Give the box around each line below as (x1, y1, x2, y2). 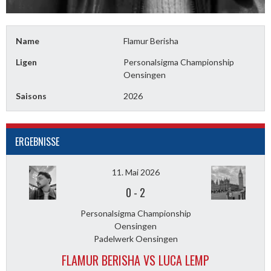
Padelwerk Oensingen (93, 233, 178, 244)
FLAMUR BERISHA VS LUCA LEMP (62, 251, 209, 269)
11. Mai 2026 (111, 167, 160, 177)
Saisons (16, 91, 47, 101)
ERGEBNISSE (15, 134, 59, 149)
